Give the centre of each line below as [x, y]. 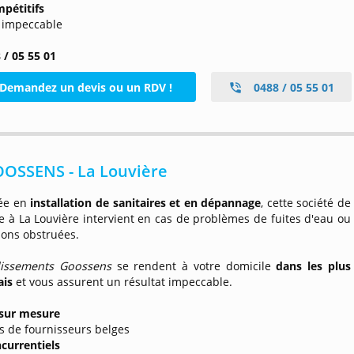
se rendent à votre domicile [194, 266]
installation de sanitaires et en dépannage [144, 203]
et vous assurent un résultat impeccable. [123, 282]
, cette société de [306, 203]
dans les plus [314, 266]
